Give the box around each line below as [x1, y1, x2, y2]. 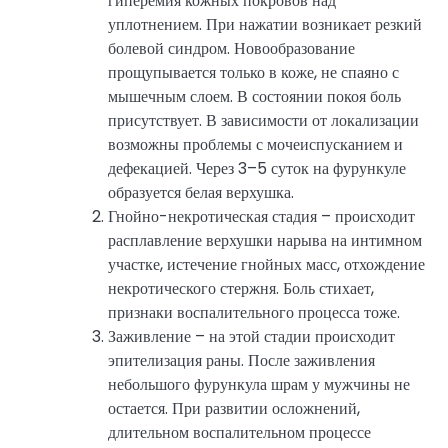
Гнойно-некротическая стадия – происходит [108, 204, 415, 228]
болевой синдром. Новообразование [108, 36, 355, 60]
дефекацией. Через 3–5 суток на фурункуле [108, 156, 406, 180]
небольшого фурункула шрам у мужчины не [108, 372, 410, 396]
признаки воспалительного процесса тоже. [108, 300, 400, 324]
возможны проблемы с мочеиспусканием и [108, 132, 403, 156]
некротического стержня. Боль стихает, [108, 276, 374, 300]
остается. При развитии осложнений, [108, 396, 360, 420]
